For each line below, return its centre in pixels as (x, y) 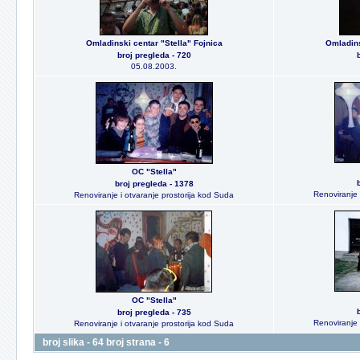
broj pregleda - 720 (154, 55)
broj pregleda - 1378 (154, 184)
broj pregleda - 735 (154, 312)
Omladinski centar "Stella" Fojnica (154, 43)
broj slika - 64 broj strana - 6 (106, 342)
